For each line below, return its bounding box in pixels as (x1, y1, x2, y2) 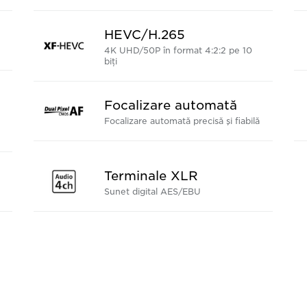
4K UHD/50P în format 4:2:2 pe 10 (103, 45, 252, 56)
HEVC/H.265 (103, 27, 185, 42)
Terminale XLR (103, 169, 198, 183)
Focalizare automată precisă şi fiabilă (103, 116, 260, 126)
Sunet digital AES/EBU (103, 186, 201, 197)
